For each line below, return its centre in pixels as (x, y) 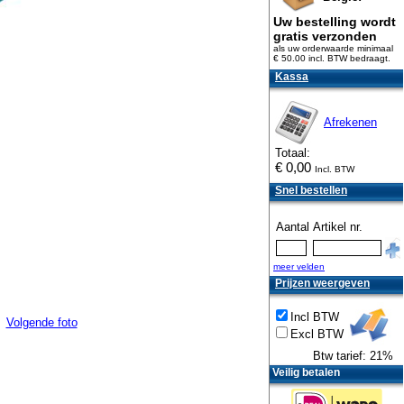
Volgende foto (41, 323)
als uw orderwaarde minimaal (333, 48)
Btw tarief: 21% (353, 356)
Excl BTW (317, 334)
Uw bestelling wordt (335, 22)
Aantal (293, 227)
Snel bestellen (311, 190)
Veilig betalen (306, 372)
